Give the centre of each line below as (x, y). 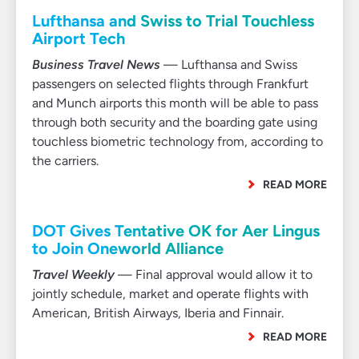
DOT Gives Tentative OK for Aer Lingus (176, 231)
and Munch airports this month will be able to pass (175, 103)
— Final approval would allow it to (214, 274)
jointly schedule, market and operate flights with (170, 294)
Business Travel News (96, 65)
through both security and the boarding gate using (175, 122)
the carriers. (65, 161)
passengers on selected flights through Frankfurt (170, 84)
